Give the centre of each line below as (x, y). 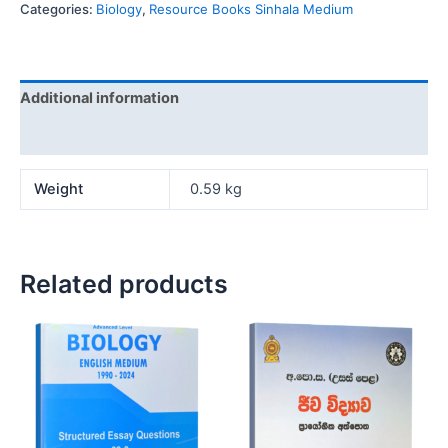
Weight (59, 189)
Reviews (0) (63, 135)
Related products (124, 283)
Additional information (99, 98)
